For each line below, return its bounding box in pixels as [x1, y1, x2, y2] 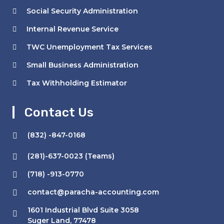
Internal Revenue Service [26, 24, 118, 33]
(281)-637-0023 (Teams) [27, 151, 114, 160]
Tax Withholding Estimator [26, 78, 127, 87]
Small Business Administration [26, 60, 138, 69]
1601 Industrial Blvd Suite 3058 [27, 205, 139, 214]
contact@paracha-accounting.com [27, 187, 159, 196]
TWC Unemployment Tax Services [26, 42, 152, 51]
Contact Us [24, 105, 93, 119]
